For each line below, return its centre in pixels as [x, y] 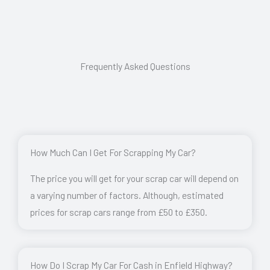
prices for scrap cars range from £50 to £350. [119, 212]
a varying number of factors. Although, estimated [127, 195]
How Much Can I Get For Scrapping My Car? [113, 152]
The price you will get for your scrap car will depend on [134, 178]
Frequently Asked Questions [135, 66]
